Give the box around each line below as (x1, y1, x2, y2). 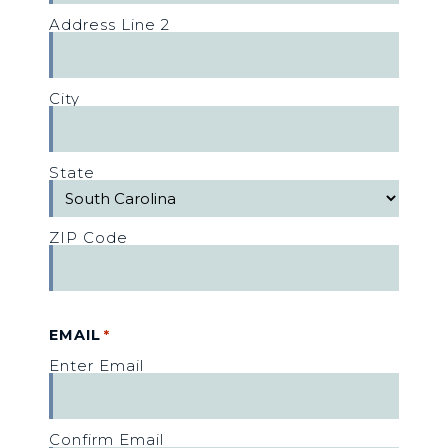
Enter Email (48, 355, 144, 375)
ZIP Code (48, 227, 128, 247)
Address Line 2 (48, 14, 170, 34)
